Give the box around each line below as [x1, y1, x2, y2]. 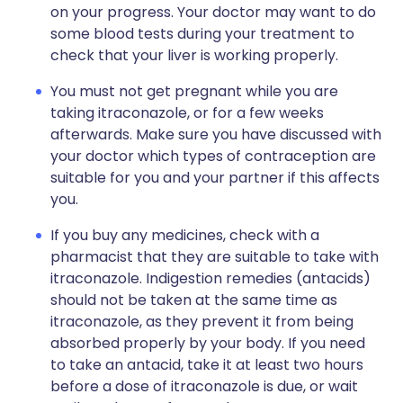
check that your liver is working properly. [50, 45, 338, 66]
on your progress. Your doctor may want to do [50, 2, 376, 22]
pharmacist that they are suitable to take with [50, 246, 379, 267]
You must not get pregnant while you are [50, 81, 338, 102]
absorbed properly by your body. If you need [50, 333, 365, 354]
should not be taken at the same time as [50, 290, 337, 310]
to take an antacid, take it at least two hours [50, 354, 363, 375]
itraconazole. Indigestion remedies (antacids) [50, 268, 371, 289]
